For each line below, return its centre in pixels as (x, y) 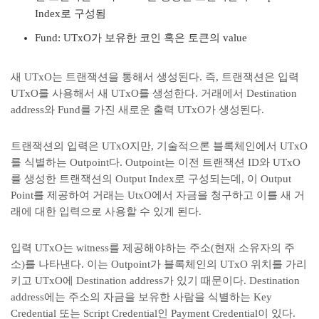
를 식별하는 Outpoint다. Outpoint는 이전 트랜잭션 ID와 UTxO (156, 162)
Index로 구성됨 (70, 14)
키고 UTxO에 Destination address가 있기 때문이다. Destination (155, 281)
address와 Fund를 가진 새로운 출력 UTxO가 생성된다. (139, 110)
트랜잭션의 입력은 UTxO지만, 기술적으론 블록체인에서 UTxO (159, 146)
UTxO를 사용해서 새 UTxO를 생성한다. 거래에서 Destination (154, 93)
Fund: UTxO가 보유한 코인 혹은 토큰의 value (141, 38)
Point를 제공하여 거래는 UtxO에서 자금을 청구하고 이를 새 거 (158, 195)
